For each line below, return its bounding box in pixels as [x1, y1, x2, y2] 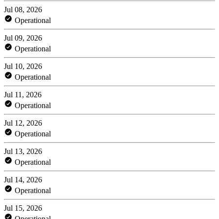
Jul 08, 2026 [4, 5, 42, 14]
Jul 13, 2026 [4, 147, 42, 155]
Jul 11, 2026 [4, 90, 42, 99]
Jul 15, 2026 [4, 203, 42, 212]
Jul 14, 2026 [4, 175, 42, 184]
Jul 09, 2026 [4, 33, 42, 42]
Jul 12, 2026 [4, 118, 42, 127]
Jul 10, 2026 [4, 62, 42, 70]
